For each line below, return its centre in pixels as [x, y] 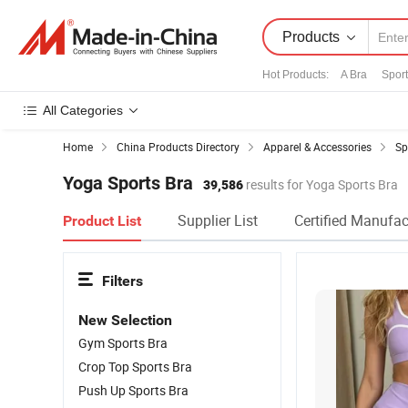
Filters [122, 281]
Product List [102, 221]
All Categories [83, 110]
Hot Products [294, 75]
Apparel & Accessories [317, 147]
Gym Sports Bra [123, 343]
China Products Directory [178, 147]
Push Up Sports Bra [133, 390]
